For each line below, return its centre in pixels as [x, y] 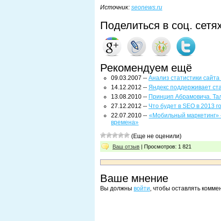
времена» [125, 122]
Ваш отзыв [126, 147]
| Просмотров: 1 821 [166, 147]
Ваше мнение [134, 178]
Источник [114, 7]
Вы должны [117, 188]
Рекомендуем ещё [146, 68]
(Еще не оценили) [156, 136]
